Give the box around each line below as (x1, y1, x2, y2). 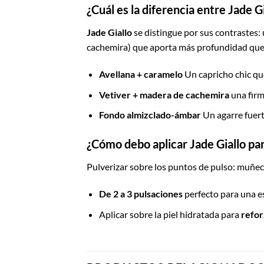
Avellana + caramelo (98, 68, 183, 80)
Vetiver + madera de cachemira (98, 88, 229, 100)
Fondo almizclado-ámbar (98, 109, 201, 121)
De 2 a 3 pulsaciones (98, 187, 183, 199)
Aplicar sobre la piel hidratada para (98, 208, 241, 220)
